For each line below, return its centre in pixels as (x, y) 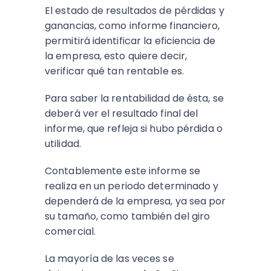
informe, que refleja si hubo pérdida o (134, 129)
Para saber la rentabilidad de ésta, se (134, 98)
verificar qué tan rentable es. (116, 71)
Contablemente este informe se (122, 171)
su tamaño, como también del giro (128, 216)
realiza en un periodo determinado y (132, 186)
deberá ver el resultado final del (122, 113)
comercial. (72, 231)
